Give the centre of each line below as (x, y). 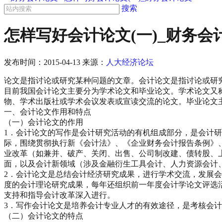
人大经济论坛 (130, 62)
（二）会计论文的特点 (44, 216)
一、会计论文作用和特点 (48, 111)
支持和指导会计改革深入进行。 (59, 195)
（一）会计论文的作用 (44, 122)
